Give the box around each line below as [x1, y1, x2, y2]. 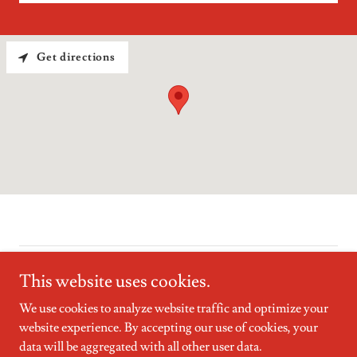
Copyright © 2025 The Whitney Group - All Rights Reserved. [33, 266, 324, 281]
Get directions [37, 50, 116, 65]
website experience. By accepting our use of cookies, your [19, 320, 318, 335]
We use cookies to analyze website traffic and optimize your [19, 300, 328, 316]
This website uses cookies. [19, 270, 210, 293]
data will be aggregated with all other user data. [19, 339, 262, 355]
